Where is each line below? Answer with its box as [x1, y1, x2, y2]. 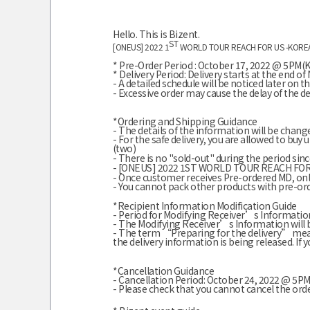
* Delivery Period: [113, 67, 188, 81]
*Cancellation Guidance [113, 264, 214, 277]
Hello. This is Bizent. [113, 27, 199, 41]
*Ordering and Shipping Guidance [113, 114, 257, 128]
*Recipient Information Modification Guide [113, 199, 297, 212]
